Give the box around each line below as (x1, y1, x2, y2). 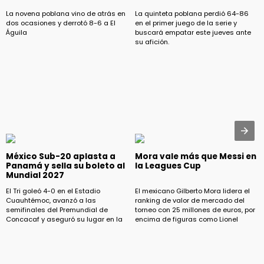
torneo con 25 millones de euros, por (135, 205, 255, 215)
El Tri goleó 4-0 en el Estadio (6, 186, 100, 196)
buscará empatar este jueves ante (135, 27, 251, 37)
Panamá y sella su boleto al (6, 160, 125, 171)
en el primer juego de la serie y (135, 18, 237, 28)
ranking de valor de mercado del (135, 196, 245, 206)
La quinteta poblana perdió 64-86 (135, 8, 249, 18)
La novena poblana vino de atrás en (6, 8, 126, 18)
